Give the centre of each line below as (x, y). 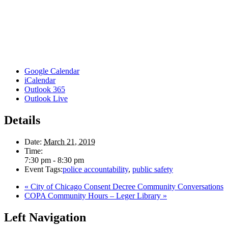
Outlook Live (46, 98)
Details (22, 120)
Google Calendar (52, 71)
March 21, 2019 (69, 141)
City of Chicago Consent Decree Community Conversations (126, 186)
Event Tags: (44, 169)
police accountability (95, 169)
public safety (153, 169)
